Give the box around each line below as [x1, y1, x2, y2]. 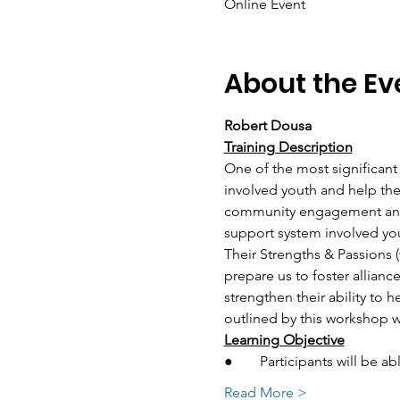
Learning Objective [223, 331, 345, 348]
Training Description [223, 138, 353, 155]
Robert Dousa [223, 117, 312, 134]
